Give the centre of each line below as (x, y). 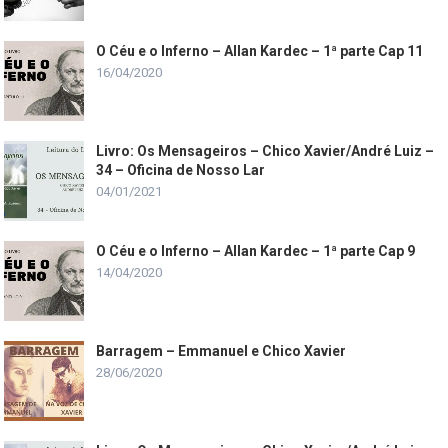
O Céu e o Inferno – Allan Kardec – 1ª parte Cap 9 (256, 250)
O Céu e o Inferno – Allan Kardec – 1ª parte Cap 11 (260, 50)
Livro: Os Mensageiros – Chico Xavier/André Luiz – (265, 150)
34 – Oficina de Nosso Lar (181, 169)
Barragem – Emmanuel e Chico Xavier (221, 350)
